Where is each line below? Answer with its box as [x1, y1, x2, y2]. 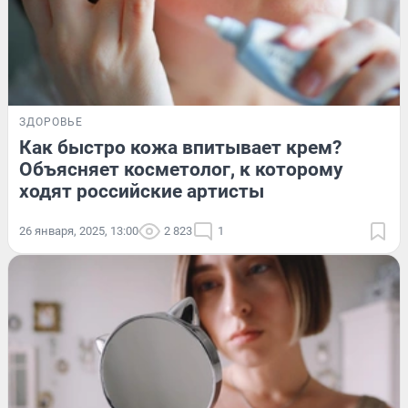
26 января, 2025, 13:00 [19, 224, 138, 239]
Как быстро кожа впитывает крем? [19, 137, 342, 159]
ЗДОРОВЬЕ [19, 116, 83, 129]
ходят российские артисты [19, 180, 264, 203]
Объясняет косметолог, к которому [19, 158, 343, 181]
